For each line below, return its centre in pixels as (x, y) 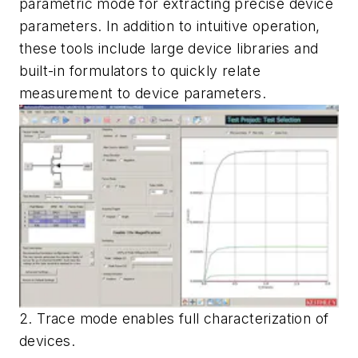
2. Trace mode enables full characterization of (174, 319)
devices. (48, 341)
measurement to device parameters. (143, 93)
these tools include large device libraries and (169, 48)
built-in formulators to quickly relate (140, 70)
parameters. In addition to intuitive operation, (170, 26)
